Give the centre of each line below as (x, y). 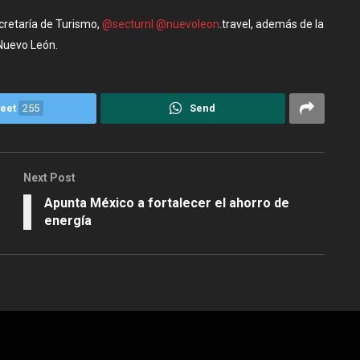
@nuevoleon (188, 24)
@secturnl (128, 24)
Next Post (49, 178)
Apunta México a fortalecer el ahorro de (167, 203)
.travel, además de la (272, 24)
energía (68, 221)
